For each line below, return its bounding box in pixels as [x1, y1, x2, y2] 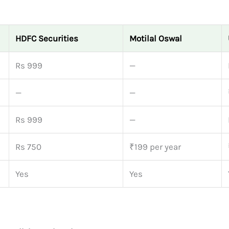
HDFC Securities [15, 33, 78, 43]
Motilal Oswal [129, 33, 182, 43]
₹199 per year [129, 141, 181, 152]
